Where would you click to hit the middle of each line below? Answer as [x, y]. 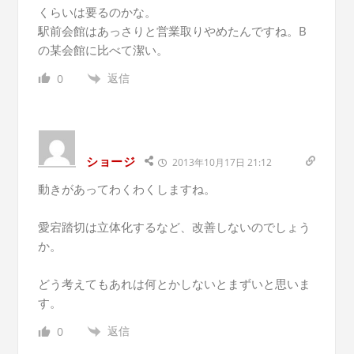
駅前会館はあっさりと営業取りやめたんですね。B [172, 30]
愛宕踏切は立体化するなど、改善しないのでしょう [174, 227]
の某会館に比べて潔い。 [103, 49]
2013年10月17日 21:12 [220, 163]
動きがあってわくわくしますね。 [126, 189]
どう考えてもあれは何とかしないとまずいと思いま [174, 284]
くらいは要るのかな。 [97, 11]
